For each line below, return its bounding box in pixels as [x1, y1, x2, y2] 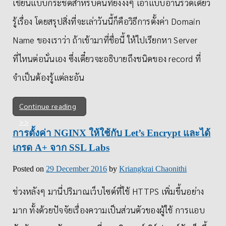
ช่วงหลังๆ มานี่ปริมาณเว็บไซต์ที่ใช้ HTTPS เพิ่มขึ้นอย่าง [13, 185, 204, 197]
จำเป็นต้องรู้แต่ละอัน [13, 72, 85, 83]
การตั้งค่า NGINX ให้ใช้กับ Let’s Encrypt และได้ [13, 128, 211, 139]
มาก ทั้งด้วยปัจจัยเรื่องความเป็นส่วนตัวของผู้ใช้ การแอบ [13, 204, 205, 215]
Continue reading [19, 101, 77, 111]
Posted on [13, 164, 46, 173]
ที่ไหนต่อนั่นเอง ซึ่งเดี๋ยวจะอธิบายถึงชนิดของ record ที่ [13, 53, 201, 65]
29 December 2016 [46, 164, 107, 173]
